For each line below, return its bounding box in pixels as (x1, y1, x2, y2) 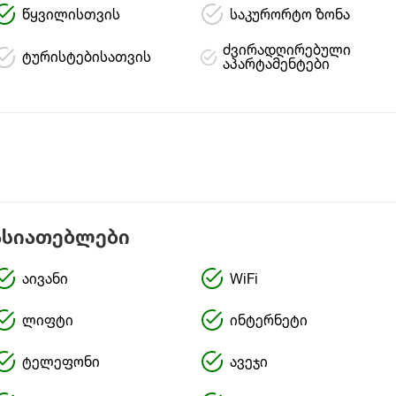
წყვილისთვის (21, 8, 120, 23)
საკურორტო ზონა (229, 8, 350, 23)
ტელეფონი (21, 355, 100, 370)
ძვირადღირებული (222, 44, 351, 58)
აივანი (21, 272, 68, 287)
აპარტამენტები (222, 58, 330, 72)
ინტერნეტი (229, 314, 308, 329)
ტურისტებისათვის (21, 51, 151, 65)
